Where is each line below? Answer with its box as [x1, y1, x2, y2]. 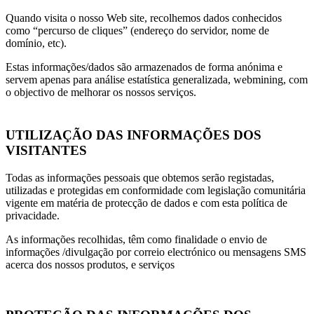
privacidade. [6, 209, 60, 221]
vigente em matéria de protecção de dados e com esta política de [6, 196, 287, 209]
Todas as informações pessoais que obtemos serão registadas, [6, 171, 274, 184]
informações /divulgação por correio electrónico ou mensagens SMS [6, 245, 306, 258]
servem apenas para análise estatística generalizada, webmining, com [6, 74, 308, 86]
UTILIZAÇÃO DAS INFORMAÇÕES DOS [6, 128, 261, 142]
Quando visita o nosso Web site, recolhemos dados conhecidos [6, 12, 282, 25]
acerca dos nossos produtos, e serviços [6, 258, 175, 271]
